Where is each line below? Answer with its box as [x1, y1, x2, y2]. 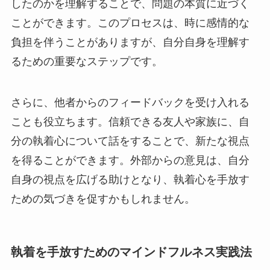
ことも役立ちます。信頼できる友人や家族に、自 [10, 115, 250, 128]
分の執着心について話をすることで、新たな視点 [10, 134, 250, 147]
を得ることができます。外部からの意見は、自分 [10, 154, 250, 166]
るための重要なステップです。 [10, 55, 163, 67]
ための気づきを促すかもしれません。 [10, 192, 195, 205]
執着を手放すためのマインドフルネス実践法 [10, 245, 252, 259]
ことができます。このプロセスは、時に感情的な [10, 16, 250, 29]
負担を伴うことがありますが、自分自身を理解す [10, 36, 250, 48]
